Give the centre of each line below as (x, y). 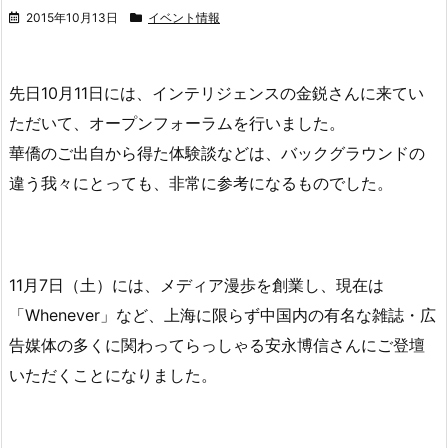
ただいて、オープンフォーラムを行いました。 (177, 122)
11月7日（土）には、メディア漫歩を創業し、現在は (196, 284)
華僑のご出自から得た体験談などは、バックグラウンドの (217, 152)
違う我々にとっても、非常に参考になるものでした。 (201, 182)
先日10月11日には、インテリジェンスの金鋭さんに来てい (216, 92)
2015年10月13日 (72, 17)
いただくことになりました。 (113, 374)
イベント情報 (184, 17)
